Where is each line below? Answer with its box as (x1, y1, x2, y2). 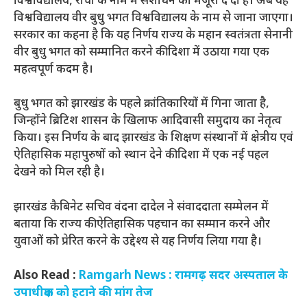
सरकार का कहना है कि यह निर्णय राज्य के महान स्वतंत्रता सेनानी (14, 27, 293, 43)
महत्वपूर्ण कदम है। (14, 62, 93, 77)
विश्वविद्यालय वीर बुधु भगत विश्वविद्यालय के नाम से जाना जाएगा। (14, 10, 293, 26)
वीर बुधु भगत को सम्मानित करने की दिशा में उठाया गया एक (14, 45, 269, 60)
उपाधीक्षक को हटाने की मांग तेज (14, 286, 153, 302)
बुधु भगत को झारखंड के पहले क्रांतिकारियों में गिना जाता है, (14, 97, 269, 112)
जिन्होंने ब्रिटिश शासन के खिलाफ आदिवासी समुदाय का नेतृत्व (14, 114, 282, 130)
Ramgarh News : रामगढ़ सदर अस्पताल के (79, 269, 288, 284)
